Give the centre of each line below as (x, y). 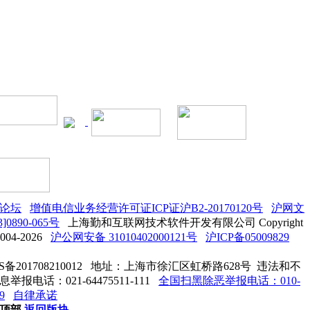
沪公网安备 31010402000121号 (124, 237)
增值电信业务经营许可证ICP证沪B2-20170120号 (146, 208)
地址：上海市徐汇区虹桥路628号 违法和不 (196, 266)
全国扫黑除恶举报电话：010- (229, 281)
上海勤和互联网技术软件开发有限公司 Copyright (185, 223)
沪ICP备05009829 (247, 237)
